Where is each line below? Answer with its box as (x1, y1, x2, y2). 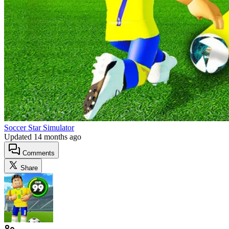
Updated (4, 132, 34, 141)
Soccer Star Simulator (4, 123, 74, 132)
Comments (20, 149, 55, 157)
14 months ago (34, 132, 81, 141)
